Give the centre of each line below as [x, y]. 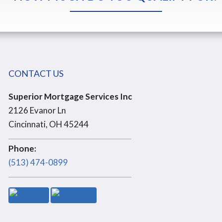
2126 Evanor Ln [37, 110]
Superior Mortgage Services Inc [70, 96]
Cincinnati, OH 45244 [48, 124]
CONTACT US [36, 73]
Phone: [22, 148]
